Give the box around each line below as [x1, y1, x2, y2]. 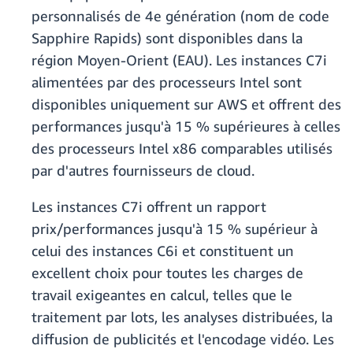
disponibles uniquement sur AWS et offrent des [32, 95, 341, 113]
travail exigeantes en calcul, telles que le [32, 286, 292, 304]
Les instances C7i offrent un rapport [32, 198, 266, 216]
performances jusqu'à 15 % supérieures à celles [32, 117, 340, 136]
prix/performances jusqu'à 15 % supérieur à [32, 220, 318, 238]
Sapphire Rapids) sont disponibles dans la [32, 29, 303, 47]
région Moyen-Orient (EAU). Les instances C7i [32, 51, 327, 69]
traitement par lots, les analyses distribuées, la [32, 308, 333, 326]
